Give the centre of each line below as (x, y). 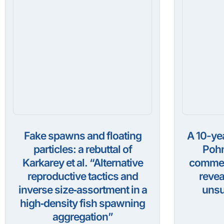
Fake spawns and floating (82, 136)
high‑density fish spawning (82, 203)
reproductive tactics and (82, 176)
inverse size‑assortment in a (82, 190)
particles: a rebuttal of (82, 149)
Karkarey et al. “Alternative (82, 163)
